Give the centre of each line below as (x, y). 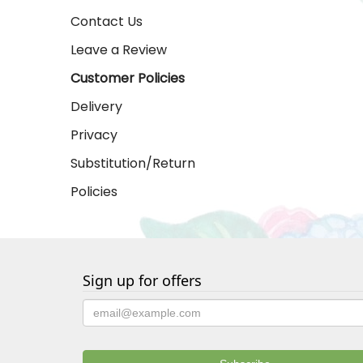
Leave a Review (119, 50)
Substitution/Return (133, 163)
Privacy (94, 135)
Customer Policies (128, 78)
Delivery (96, 107)
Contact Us (107, 21)
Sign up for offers (142, 280)
